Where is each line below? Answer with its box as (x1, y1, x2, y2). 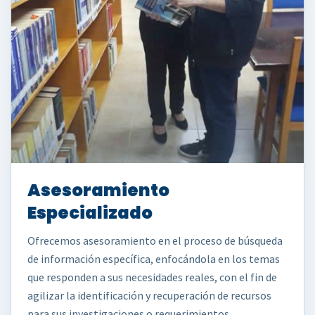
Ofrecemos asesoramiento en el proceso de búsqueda (27, 233, 283, 247)
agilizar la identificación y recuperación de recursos (27, 288, 271, 302)
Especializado (27, 201, 153, 224)
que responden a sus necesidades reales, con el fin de (27, 270, 277, 284)
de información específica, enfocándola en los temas (27, 252, 280, 266)
